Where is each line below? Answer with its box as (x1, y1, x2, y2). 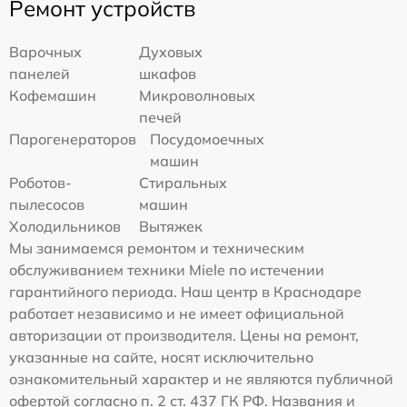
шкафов (139, 65, 197, 83)
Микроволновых (139, 86, 256, 104)
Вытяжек (139, 217, 203, 235)
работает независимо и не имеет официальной (9, 304, 344, 323)
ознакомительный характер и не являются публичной (9, 370, 393, 388)
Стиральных (139, 174, 228, 192)
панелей (9, 65, 70, 83)
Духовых (139, 43, 203, 61)
